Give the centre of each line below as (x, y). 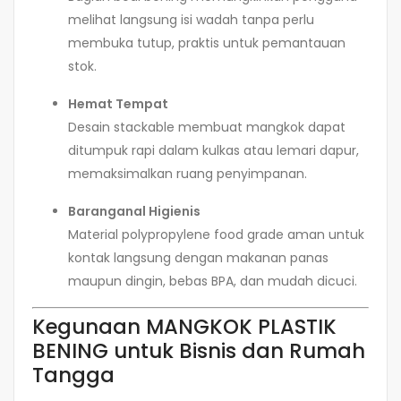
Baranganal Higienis (134, 212)
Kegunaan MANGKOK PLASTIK (184, 327)
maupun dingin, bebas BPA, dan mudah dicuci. (213, 282)
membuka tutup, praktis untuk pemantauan (207, 43)
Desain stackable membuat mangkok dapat (207, 128)
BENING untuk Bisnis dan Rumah (199, 351)
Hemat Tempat (118, 104)
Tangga (73, 375)
